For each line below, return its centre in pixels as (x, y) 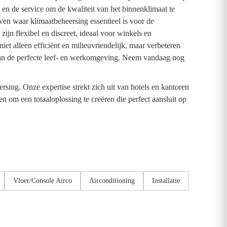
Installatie (166, 181)
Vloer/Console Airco (43, 181)
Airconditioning (112, 181)
